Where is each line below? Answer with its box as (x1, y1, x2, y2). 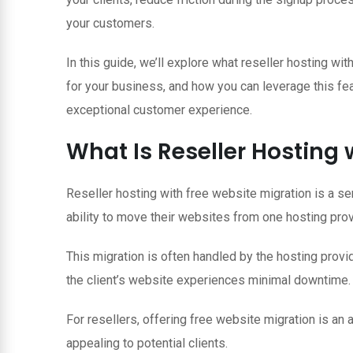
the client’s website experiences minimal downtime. (66, 272, 351, 288)
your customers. (66, 15, 154, 31)
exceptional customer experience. (66, 102, 252, 117)
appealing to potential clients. (66, 335, 228, 351)
